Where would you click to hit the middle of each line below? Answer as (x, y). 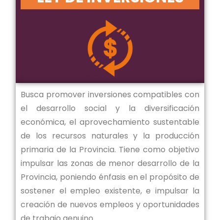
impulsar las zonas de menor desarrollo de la (110, 163)
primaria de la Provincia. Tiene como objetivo (110, 149)
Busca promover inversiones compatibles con (110, 94)
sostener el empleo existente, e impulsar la (110, 191)
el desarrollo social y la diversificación (110, 108)
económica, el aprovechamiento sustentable (110, 122)
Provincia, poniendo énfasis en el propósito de (110, 177)
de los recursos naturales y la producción (110, 136)
